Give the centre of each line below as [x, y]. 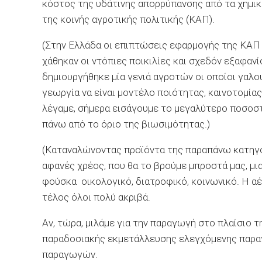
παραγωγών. [70, 254]
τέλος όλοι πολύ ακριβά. [96, 197]
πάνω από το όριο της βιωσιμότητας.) [126, 124]
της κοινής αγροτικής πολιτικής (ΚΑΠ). [128, 19]
